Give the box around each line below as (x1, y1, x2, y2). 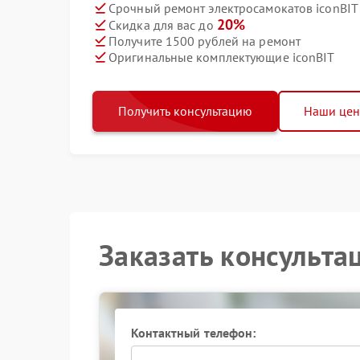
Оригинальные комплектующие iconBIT (108, 48, 335, 65)
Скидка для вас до (108, 17, 217, 33)
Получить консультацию (118, 103, 252, 119)
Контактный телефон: (130, 325, 256, 341)
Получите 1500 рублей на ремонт (108, 32, 301, 49)
